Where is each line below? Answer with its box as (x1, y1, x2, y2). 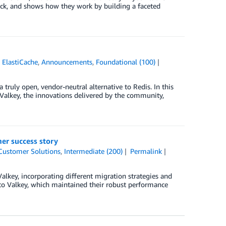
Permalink (130, 147, 162, 156)
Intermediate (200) (64, 147, 123, 156)
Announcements (41, 58, 93, 66)
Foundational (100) (96, 58, 156, 66)
